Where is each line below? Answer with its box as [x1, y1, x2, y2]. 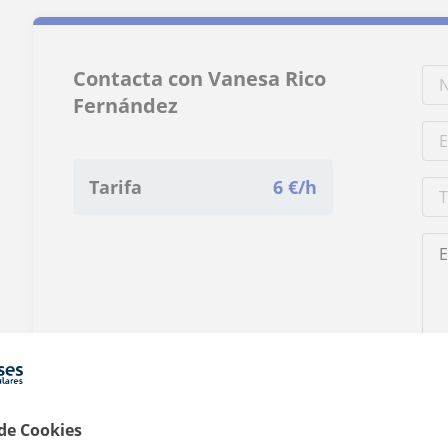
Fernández [73, 92, 179, 119]
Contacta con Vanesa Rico [73, 65, 327, 92]
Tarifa [89, 175, 143, 199]
